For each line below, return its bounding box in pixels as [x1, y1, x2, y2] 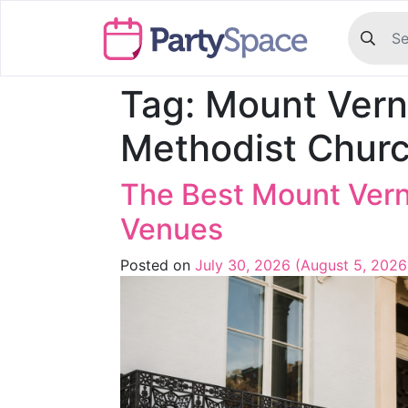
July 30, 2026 [195, 256, 291, 274]
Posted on [120, 256, 195, 274]
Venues [120, 211, 223, 247]
